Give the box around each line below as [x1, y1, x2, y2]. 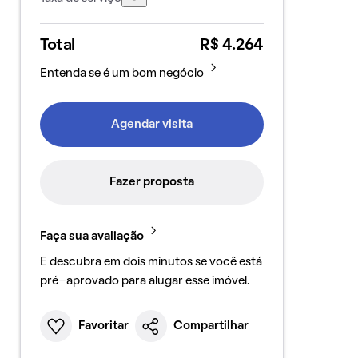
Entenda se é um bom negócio [39, 68, 204, 79]
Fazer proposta [109, 177, 194, 188]
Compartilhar [173, 320, 249, 332]
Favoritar [78, 320, 129, 332]
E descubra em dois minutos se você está [39, 257, 262, 268]
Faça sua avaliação [39, 231, 144, 242]
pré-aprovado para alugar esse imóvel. [39, 276, 249, 287]
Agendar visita [110, 119, 193, 130]
